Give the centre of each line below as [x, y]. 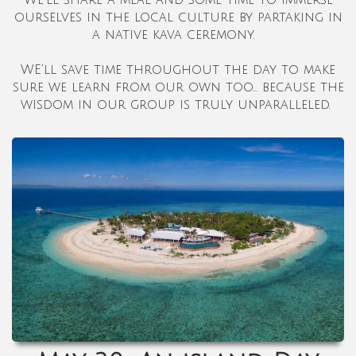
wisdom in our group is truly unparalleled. [178, 104]
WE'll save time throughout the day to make [178, 70]
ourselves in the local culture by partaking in [178, 17]
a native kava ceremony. [178, 35]
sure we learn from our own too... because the [178, 87]
